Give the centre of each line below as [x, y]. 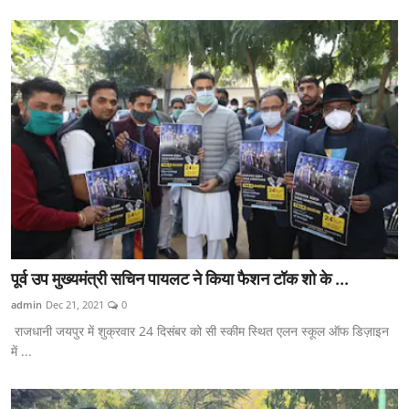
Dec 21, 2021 [75, 304]
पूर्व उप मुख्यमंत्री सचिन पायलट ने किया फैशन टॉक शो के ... [180, 278]
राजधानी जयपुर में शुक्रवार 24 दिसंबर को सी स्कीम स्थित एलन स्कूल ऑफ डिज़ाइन [200, 330]
